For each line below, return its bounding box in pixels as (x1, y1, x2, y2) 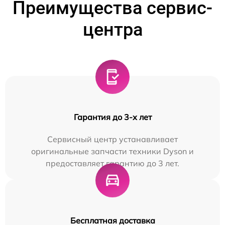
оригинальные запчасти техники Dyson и (31, 146, 194, 157)
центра (82, 19, 143, 41)
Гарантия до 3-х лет (73, 112, 152, 123)
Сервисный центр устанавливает (47, 134, 178, 145)
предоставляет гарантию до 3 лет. (46, 158, 179, 169)
